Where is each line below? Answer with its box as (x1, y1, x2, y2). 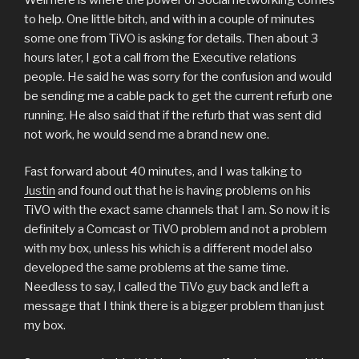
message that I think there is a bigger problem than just (24, 299, 325, 314)
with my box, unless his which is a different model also (24, 241, 313, 256)
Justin (24, 184, 55, 199)
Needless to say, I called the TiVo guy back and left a (24, 280, 309, 295)
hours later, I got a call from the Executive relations (24, 50, 296, 65)
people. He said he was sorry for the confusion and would (24, 69, 332, 84)
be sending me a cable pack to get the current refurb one (24, 88, 333, 103)
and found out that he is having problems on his (55, 184, 311, 199)
